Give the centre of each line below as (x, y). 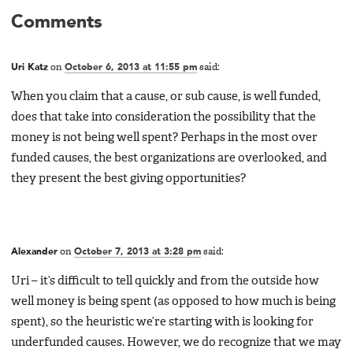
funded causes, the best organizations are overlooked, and (169, 158)
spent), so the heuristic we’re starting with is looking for (162, 323)
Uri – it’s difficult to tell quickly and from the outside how (165, 282)
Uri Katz (30, 67)
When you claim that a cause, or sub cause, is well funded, (166, 97)
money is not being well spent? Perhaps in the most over (164, 137)
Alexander (34, 253)
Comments (57, 22)
